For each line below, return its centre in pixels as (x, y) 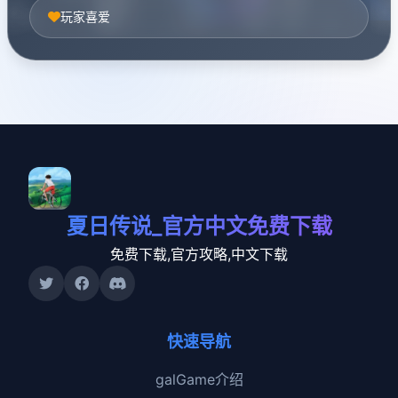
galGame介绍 (199, 379)
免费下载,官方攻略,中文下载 (199, 254)
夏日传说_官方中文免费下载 (199, 226)
